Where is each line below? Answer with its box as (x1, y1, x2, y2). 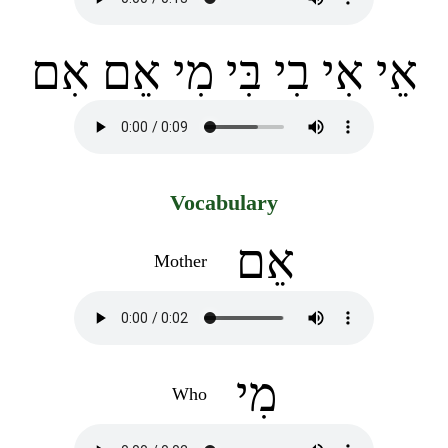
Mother (153, 251, 207, 272)
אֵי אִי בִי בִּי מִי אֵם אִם (30, 46, 418, 100)
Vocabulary (170, 190, 278, 216)
